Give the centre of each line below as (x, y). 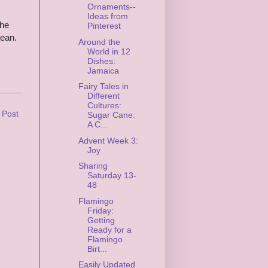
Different (103, 96)
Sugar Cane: (111, 115)
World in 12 (109, 51)
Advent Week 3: (108, 140)
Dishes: (101, 61)
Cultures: (104, 106)
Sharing (93, 166)
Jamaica (103, 70)
